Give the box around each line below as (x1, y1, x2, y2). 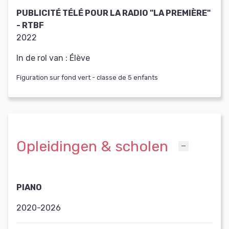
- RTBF (16, 20, 44, 31)
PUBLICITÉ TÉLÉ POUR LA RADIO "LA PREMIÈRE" (16, 8, 211, 18)
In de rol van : (16, 53, 67, 63)
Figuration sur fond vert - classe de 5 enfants (16, 74, 158, 82)
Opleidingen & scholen (16, 137, 168, 155)
